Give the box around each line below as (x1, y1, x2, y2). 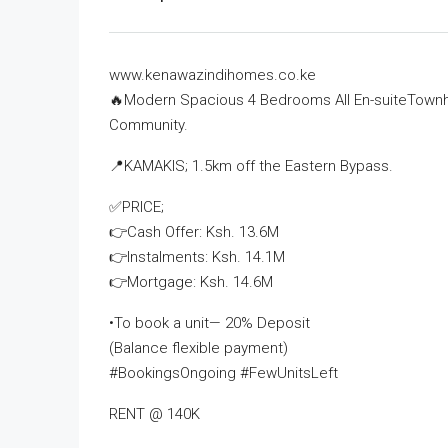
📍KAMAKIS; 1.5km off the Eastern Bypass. (109, 157, 393, 175)
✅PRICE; (109, 198, 164, 216)
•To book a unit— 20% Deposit (109, 314, 310, 332)
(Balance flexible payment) (109, 339, 288, 357)
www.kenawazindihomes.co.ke (109, 66, 316, 84)
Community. (109, 116, 188, 134)
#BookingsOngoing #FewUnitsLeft (109, 364, 338, 382)
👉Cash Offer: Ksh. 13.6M (109, 223, 279, 241)
